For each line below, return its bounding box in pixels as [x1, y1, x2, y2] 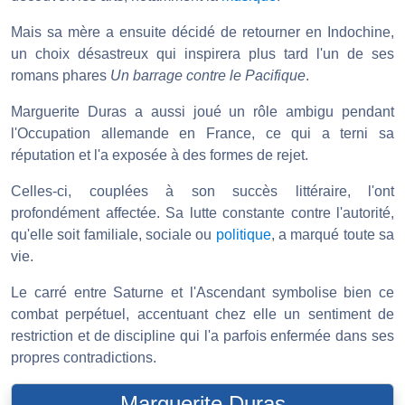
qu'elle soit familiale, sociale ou [11, 227, 216, 243]
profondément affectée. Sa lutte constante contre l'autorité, [11, 205, 394, 221]
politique [215, 227, 271, 243]
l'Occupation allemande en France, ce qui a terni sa [11, 126, 394, 142]
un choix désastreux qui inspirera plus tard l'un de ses [11, 46, 394, 62]
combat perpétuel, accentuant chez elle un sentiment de [11, 306, 394, 323]
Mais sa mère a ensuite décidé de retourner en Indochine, [11, 24, 394, 41]
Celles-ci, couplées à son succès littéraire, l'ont [11, 184, 394, 200]
